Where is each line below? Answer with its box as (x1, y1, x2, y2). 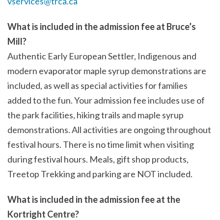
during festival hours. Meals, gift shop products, (7, 153, 189, 165)
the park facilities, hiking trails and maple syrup (7, 109, 184, 120)
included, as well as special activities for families (7, 80, 188, 91)
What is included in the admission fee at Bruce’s (7, 21, 196, 32)
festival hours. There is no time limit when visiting (7, 138, 194, 150)
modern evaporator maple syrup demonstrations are (7, 65, 206, 76)
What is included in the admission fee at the (7, 193, 180, 205)
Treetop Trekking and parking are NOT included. (7, 168, 192, 179)
